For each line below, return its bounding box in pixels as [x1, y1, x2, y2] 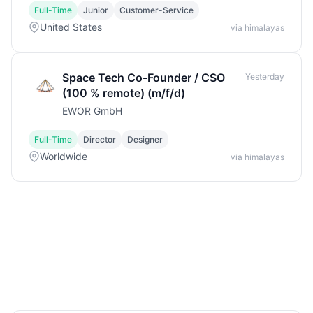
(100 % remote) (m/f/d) [62, 86, 185, 100]
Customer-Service [119, 5, 194, 15]
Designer [127, 134, 163, 145]
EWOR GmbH [62, 105, 122, 117]
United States [40, 21, 102, 33]
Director [83, 134, 116, 145]
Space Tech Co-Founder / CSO [62, 71, 225, 85]
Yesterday [245, 71, 284, 82]
